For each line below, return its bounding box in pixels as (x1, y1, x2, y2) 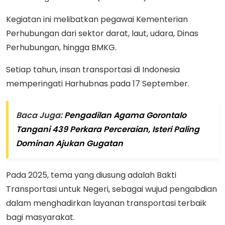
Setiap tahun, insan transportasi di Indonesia (6, 64, 180, 76)
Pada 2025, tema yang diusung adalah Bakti (6, 169, 176, 181)
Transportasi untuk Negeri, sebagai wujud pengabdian (6, 183, 217, 195)
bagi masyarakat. (6, 211, 75, 223)
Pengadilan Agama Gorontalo (64, 109, 186, 122)
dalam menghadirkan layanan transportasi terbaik (6, 197, 206, 209)
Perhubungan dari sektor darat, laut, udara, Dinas (6, 28, 198, 40)
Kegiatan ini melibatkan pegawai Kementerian (6, 14, 188, 26)
